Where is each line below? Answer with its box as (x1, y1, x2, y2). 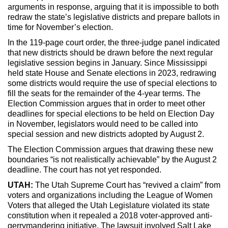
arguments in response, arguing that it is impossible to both (8, 2, 219, 11)
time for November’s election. (8, 22, 113, 32)
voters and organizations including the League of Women (8, 190, 213, 199)
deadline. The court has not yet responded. (8, 165, 161, 174)
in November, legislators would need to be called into (8, 119, 198, 128)
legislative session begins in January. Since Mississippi (8, 58, 207, 67)
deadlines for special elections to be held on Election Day (8, 109, 214, 118)
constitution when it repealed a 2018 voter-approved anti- (8, 211, 212, 220)
